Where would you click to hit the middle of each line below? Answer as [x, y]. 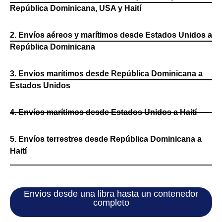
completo [111, 202]
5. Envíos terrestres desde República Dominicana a [106, 139]
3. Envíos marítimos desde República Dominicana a [106, 73]
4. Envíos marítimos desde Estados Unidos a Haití [103, 112]
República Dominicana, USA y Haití [76, 8]
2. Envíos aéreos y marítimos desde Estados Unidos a [111, 35]
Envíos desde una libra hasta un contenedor [111, 194]
